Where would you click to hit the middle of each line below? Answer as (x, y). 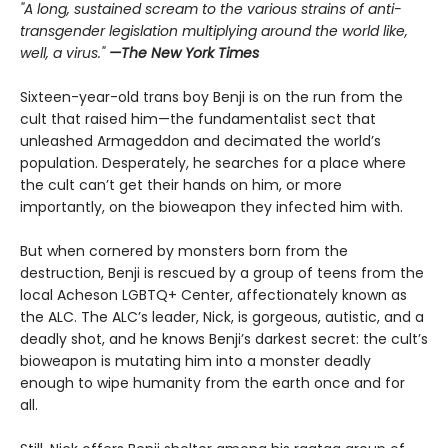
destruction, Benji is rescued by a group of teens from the (222, 272)
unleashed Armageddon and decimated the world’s (200, 140)
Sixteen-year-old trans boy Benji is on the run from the (211, 96)
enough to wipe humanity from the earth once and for (212, 382)
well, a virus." (64, 52)
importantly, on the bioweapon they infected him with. (211, 206)
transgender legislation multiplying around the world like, (214, 30)
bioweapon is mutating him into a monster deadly (195, 360)
